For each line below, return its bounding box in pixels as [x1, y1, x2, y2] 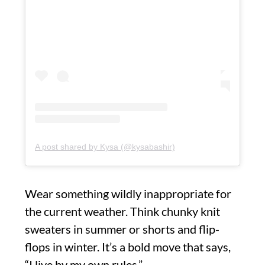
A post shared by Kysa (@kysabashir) [35, 141, 175, 151]
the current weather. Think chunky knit [25, 203, 220, 218]
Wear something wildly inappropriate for [25, 186, 231, 201]
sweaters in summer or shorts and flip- [25, 221, 219, 236]
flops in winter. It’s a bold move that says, [25, 239, 231, 254]
